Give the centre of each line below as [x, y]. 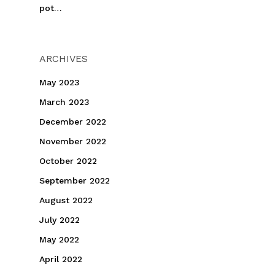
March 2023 [64, 102]
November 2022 [73, 141]
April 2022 [61, 259]
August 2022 [66, 200]
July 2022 [60, 220]
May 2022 [59, 240]
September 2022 [75, 181]
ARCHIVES [64, 59]
